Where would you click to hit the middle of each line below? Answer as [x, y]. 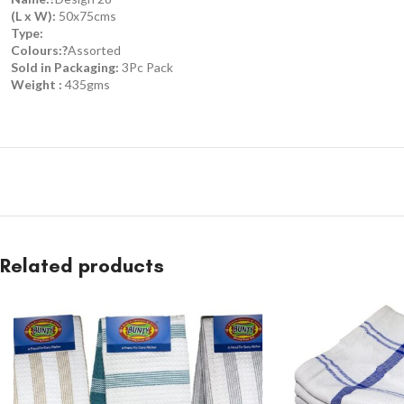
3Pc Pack [146, 68]
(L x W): [35, 16]
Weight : [38, 85]
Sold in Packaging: [65, 68]
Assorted [94, 50]
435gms [87, 85]
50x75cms [87, 16]
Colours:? [39, 50]
